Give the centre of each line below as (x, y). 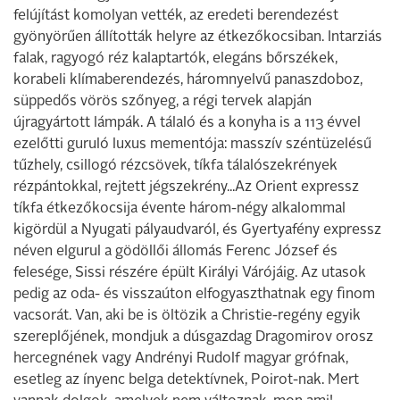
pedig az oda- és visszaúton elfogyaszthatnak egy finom (194, 295)
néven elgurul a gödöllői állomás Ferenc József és (175, 252)
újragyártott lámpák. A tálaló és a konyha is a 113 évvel (187, 123)
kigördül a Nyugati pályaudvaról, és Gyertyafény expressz (197, 230)
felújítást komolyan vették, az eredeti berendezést (176, 16)
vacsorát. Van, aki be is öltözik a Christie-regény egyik (187, 316)
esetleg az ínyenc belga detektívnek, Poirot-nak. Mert (186, 380)
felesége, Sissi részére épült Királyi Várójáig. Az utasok (190, 273)
